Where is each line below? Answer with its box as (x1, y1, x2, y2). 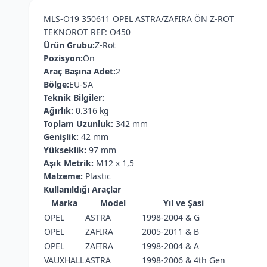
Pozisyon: (44, 52, 83, 64)
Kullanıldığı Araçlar (44, 184, 121, 195)
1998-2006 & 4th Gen (142, 254, 225, 266)
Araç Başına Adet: (44, 66, 116, 77)
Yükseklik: (44, 144, 86, 156)
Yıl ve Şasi (163, 197, 204, 209)
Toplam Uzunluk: (44, 118, 113, 129)
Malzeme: (44, 170, 83, 182)
